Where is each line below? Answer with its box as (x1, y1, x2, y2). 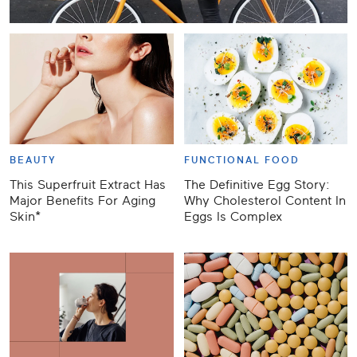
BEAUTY (10, 154, 57, 166)
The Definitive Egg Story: (183, 177, 330, 192)
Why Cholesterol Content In (183, 193, 346, 208)
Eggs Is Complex (183, 209, 282, 224)
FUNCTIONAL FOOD (183, 154, 300, 166)
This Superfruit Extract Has (10, 177, 166, 192)
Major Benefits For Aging (10, 193, 155, 208)
